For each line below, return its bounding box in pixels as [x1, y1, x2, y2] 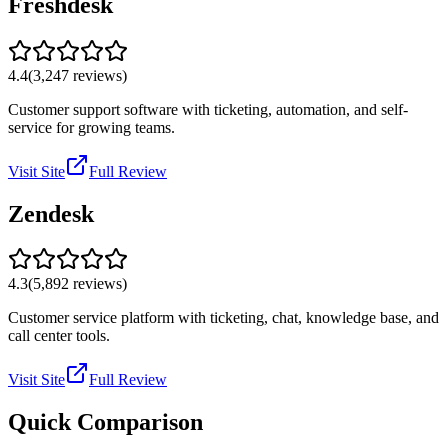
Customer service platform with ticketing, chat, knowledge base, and [8, 309, 439, 327]
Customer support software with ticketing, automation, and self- [8, 100, 408, 118]
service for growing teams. [8, 118, 175, 136]
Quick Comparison [8, 409, 203, 436]
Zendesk [8, 200, 94, 227]
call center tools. [8, 327, 110, 345]
